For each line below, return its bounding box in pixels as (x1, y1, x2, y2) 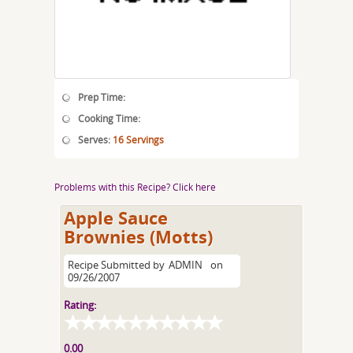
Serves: (78, 133, 113, 146)
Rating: (64, 298, 97, 312)
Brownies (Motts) (64, 225, 214, 249)
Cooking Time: (78, 112, 140, 124)
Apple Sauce (64, 206, 169, 230)
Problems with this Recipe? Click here (54, 180, 216, 193)
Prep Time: (78, 91, 125, 103)
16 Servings (113, 133, 164, 146)
